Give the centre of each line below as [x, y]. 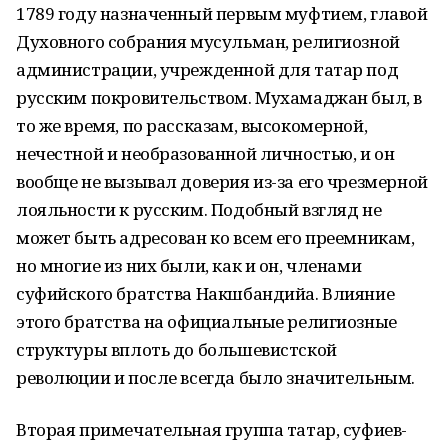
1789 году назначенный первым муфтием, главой [222, 13]
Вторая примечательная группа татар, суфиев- [211, 429]
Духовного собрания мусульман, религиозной [208, 41]
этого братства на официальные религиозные [206, 321]
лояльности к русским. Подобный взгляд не [199, 209]
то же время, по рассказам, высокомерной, [192, 125]
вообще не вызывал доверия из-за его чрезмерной [222, 181]
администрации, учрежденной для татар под [207, 69]
